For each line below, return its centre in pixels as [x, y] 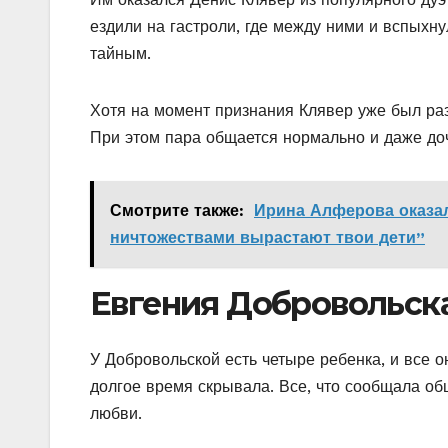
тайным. [120, 53]
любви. [116, 414]
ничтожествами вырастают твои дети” [267, 237]
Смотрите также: [177, 210]
